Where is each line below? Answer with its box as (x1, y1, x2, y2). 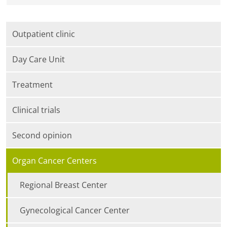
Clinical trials (12, 104, 60, 116)
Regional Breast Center (20, 179, 107, 191)
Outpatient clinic (12, 28, 75, 40)
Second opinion (12, 130, 72, 141)
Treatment (12, 79, 53, 91)
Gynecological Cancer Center (20, 205, 130, 216)
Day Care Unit (12, 54, 65, 65)
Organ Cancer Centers (12, 155, 97, 167)
